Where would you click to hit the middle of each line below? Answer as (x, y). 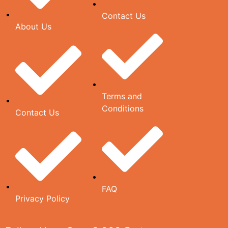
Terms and (122, 96)
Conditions (123, 108)
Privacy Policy (42, 198)
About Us (33, 26)
